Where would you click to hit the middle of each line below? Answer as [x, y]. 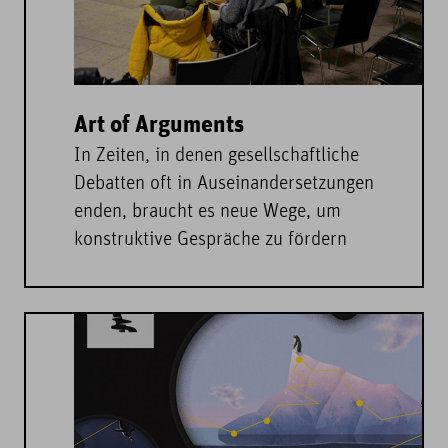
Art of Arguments [159, 126]
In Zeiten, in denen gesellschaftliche [216, 156]
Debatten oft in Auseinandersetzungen [224, 184]
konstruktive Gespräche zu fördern [210, 240]
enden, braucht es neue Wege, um [207, 212]
